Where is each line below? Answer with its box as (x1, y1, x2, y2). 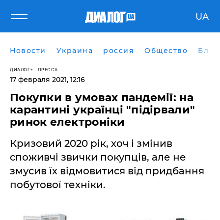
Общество (144, 46, 188, 55)
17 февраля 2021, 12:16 (10, 75, 85, 84)
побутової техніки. (10, 179, 106, 191)
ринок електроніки (10, 115, 125, 129)
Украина (56, 46, 93, 55)
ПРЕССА (37, 66, 58, 72)
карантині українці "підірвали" (10, 103, 195, 116)
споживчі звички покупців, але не (10, 151, 186, 163)
